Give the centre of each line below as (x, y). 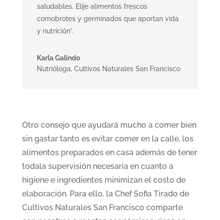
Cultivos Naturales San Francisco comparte (102, 207)
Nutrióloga (54, 69)
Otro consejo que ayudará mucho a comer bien (109, 125)
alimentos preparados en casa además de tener (110, 152)
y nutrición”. (55, 31)
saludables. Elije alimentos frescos (92, 6)
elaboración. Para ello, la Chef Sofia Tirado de (105, 194)
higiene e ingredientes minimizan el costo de (104, 180)
